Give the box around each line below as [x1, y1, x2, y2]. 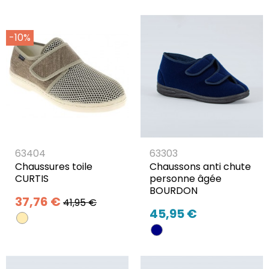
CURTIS [15, 172, 49, 186]
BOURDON [150, 184, 198, 198]
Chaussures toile [15, 160, 92, 174]
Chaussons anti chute [150, 160, 251, 174]
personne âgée [150, 172, 222, 186]
